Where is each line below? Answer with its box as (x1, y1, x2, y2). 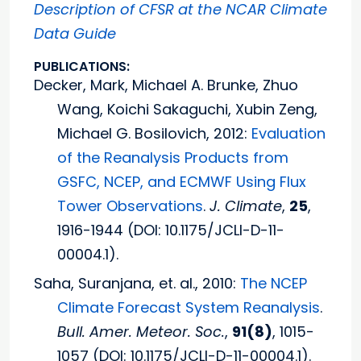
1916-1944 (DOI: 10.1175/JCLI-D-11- (57, 220, 285, 241)
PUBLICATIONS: (34, 57, 130, 77)
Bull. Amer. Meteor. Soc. (57, 322, 226, 342)
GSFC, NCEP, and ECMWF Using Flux (57, 172, 307, 193)
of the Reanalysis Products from (57, 147, 289, 168)
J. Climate (210, 196, 283, 217)
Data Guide (34, 23, 116, 44)
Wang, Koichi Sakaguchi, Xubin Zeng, (57, 99, 318, 120)
